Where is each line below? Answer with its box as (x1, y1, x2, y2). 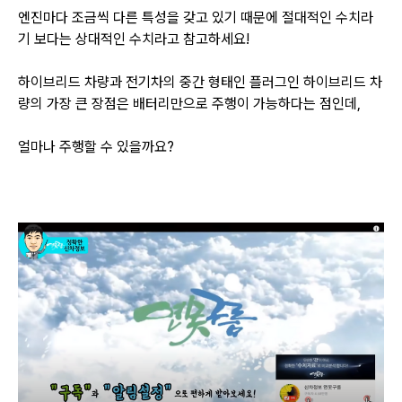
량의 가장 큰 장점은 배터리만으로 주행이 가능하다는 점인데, (18, 95, 361, 113)
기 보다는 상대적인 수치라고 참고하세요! (18, 31, 249, 48)
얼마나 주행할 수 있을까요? (18, 138, 174, 156)
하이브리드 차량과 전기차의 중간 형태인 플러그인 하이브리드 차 (18, 74, 382, 92)
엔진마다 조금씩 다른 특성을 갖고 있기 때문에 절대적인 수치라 (18, 9, 373, 27)
